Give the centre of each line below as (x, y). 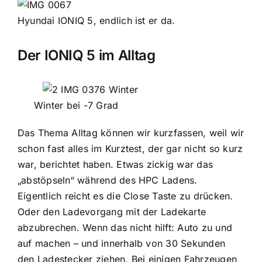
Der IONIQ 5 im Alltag (86, 55)
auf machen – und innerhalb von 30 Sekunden (121, 244)
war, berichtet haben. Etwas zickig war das (115, 165)
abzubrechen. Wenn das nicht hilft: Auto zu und (125, 228)
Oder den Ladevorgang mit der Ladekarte (112, 212)
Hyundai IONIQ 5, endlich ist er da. (96, 20)
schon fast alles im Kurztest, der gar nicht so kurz (130, 149)
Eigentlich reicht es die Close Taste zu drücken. (125, 196)
